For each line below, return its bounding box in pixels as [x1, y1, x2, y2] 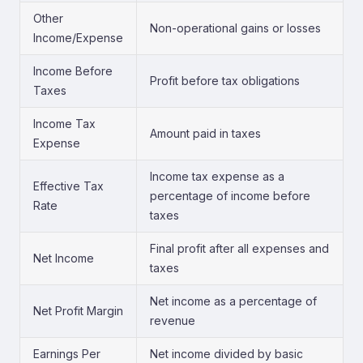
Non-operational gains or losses [150, 21, 321, 35]
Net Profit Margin [33, 304, 123, 318]
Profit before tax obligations [150, 74, 300, 88]
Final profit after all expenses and [150, 241, 329, 255]
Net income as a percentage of [150, 294, 317, 308]
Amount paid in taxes [150, 126, 261, 140]
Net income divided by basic [150, 347, 303, 361]
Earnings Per [33, 347, 100, 361]
